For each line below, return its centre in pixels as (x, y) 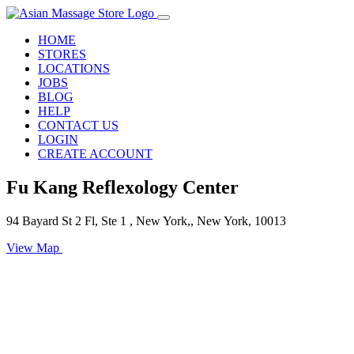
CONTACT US (78, 125)
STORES (62, 54)
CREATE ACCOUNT (95, 154)
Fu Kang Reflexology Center (122, 187)
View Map (34, 247)
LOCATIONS (74, 68)
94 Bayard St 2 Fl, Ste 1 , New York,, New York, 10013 (146, 220)
